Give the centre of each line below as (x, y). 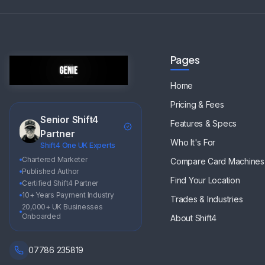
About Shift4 (194, 218)
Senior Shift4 (70, 119)
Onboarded (41, 216)
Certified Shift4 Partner (60, 183)
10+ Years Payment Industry (68, 195)
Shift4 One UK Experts (78, 145)
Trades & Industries (207, 199)
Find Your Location (205, 180)
